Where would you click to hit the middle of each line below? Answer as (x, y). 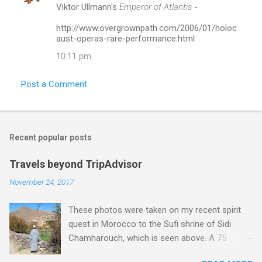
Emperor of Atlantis (156, 7)
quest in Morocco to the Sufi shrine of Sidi (150, 224)
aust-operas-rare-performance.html (125, 38)
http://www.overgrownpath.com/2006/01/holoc (146, 28)
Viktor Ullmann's (88, 7)
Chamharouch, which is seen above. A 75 (148, 238)
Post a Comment (54, 84)
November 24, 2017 (42, 182)
